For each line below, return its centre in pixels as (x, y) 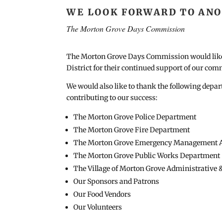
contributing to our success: (112, 98)
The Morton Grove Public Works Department (147, 156)
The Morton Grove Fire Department (132, 130)
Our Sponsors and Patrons (116, 181)
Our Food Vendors (102, 194)
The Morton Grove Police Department (135, 117)
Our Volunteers (98, 207)
